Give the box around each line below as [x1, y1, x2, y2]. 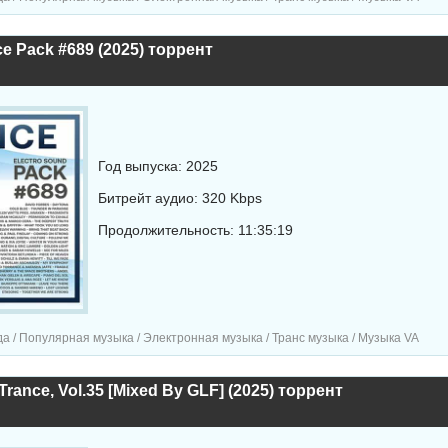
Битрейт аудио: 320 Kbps [97, 190, 262, 206]
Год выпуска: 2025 [97, 158, 218, 174]
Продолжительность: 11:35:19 [97, 222, 293, 238]
